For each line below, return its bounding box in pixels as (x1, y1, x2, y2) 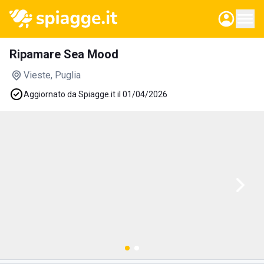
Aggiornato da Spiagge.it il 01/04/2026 (24, 90, 167, 99)
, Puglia (51, 70, 81, 81)
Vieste (24, 70, 51, 81)
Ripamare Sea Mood (9, 47, 118, 61)
